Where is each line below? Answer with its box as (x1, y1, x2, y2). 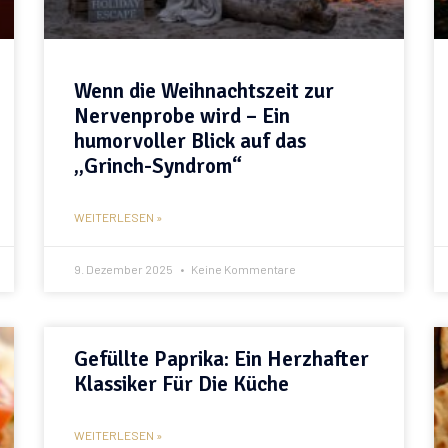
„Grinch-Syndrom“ (74, 152, 242, 179)
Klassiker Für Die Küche (74, 370, 289, 397)
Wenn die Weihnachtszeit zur (74, 77, 334, 104)
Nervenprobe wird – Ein (74, 102, 290, 129)
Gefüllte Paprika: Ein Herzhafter (74, 345, 369, 372)
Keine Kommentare (189, 261, 296, 276)
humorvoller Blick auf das (74, 127, 306, 154)
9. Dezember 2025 (74, 261, 175, 276)
